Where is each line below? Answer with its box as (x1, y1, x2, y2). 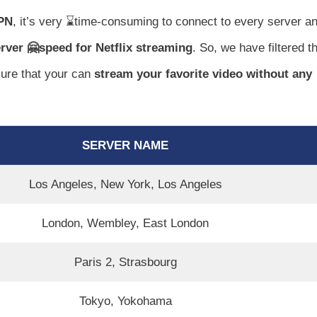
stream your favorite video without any (91, 67, 312, 81)
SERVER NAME (82, 138, 168, 152)
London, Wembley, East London (42, 216, 209, 230)
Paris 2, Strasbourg (74, 255, 177, 269)
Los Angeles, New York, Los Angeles (28, 177, 222, 191)
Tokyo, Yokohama (79, 294, 172, 308)
